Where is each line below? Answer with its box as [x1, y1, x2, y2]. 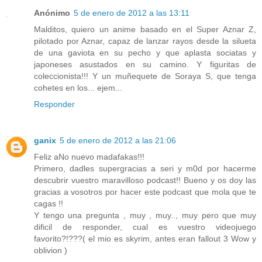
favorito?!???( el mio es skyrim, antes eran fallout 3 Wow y [34, 234, 256, 244]
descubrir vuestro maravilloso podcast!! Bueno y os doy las [34, 175, 256, 185]
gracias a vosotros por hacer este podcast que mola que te [34, 187, 256, 197]
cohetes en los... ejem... [34, 83, 122, 93]
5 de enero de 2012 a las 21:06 [60, 136, 176, 146]
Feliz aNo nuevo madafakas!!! [34, 152, 144, 162]
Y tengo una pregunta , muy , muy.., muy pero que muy [34, 211, 256, 220]
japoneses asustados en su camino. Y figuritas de [34, 60, 256, 70]
